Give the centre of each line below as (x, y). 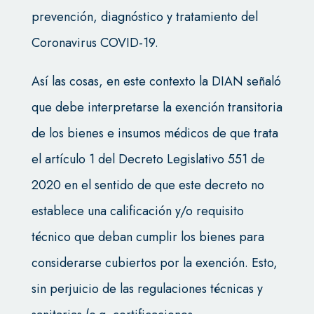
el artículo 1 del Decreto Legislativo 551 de (148, 159)
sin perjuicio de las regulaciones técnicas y (147, 289)
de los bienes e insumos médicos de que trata (155, 134)
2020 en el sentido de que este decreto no (148, 185)
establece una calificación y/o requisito (137, 211)
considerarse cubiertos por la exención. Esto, (154, 263)
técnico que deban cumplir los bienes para (148, 237)
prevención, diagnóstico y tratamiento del (144, 17)
